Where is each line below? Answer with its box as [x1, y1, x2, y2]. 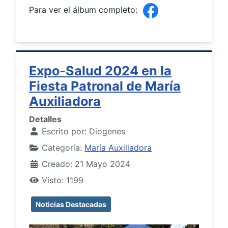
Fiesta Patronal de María [29, 78, 181, 94]
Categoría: [39, 142, 84, 153]
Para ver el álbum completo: [29, 5, 140, 15]
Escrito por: [39, 126, 89, 136]
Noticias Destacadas [36, 199, 106, 209]
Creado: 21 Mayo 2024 [42, 158, 130, 169]
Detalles [29, 113, 62, 124]
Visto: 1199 [42, 175, 83, 185]
